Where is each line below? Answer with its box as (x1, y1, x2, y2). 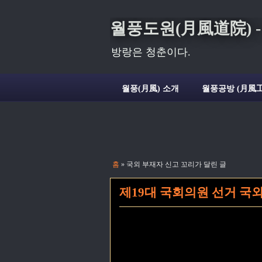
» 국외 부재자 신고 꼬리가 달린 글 (119, 160, 226, 168)
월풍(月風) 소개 (121, 84, 179, 94)
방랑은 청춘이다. (111, 46, 191, 58)
